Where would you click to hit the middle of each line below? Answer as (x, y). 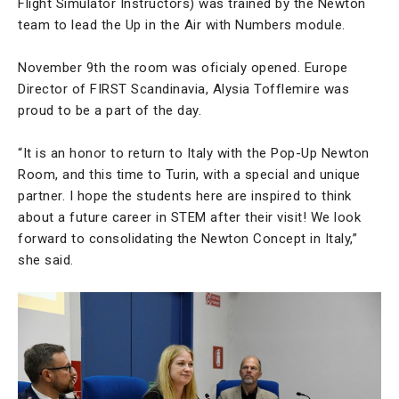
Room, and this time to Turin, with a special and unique (189, 175)
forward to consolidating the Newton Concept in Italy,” (187, 239)
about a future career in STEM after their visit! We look (189, 218)
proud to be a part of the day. (110, 111)
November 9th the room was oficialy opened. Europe (183, 68)
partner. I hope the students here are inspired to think (185, 196)
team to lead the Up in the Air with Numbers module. (182, 25)
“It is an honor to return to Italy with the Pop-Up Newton (194, 154)
